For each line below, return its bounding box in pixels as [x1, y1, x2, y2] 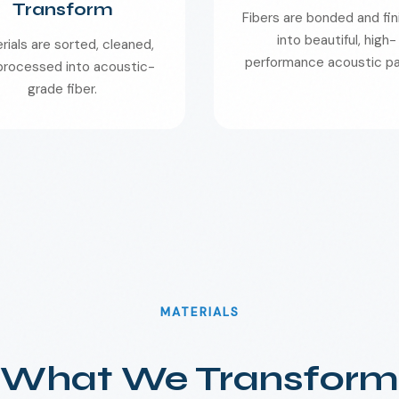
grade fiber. [28, 80, 97, 98]
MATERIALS [159, 305, 240, 320]
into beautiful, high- [277, 31, 396, 49]
